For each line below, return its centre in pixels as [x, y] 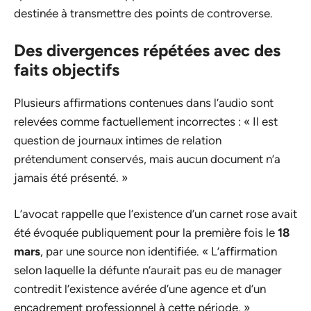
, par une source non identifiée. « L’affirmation [159, 252]
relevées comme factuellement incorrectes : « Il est [146, 121]
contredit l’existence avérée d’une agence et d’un [140, 289]
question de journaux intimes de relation [118, 140]
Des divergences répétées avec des [147, 50]
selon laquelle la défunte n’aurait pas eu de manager [148, 270]
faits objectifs [67, 69]
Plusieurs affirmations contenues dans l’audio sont [144, 102]
